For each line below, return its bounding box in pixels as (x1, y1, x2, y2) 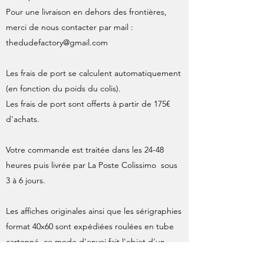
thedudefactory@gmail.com (6, 37, 108, 48)
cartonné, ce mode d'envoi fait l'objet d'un (6, 236, 165, 247)
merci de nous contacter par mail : (6, 22, 133, 32)
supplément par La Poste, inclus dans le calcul (6, 252, 176, 262)
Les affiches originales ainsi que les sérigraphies (6, 206, 181, 216)
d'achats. (6, 114, 39, 124)
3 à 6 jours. (6, 175, 45, 186)
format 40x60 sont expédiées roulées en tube (6, 221, 174, 232)
